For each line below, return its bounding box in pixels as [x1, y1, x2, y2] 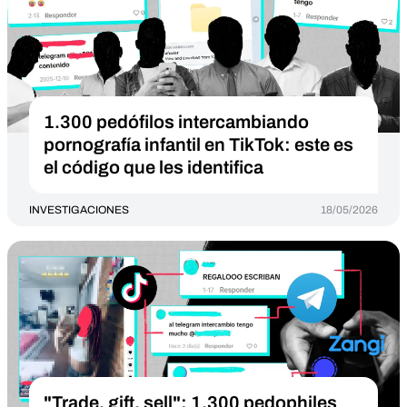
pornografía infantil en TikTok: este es [44, 134, 353, 154]
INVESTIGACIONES [29, 203, 129, 216]
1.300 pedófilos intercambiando [44, 112, 309, 132]
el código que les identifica [44, 157, 263, 177]
